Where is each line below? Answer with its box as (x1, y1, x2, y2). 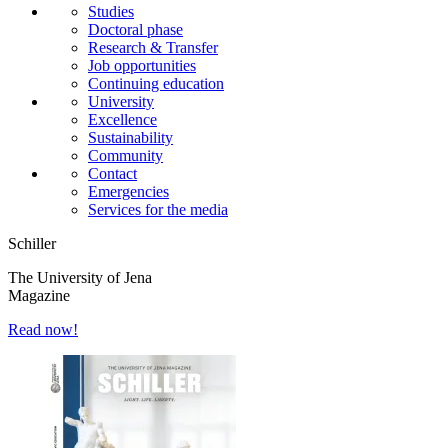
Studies (88, 3, 134, 21)
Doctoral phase (88, 21, 183, 39)
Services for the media (88, 201, 228, 219)
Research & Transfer (88, 39, 218, 57)
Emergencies (88, 183, 169, 201)
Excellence (88, 111, 157, 129)
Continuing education (88, 75, 224, 93)
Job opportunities (88, 57, 196, 75)
